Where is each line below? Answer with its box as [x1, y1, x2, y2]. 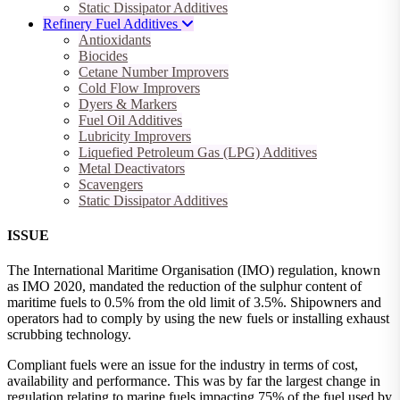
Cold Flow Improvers [79, 79, 200, 96]
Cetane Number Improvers [79, 63, 229, 79]
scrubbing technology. [7, 327, 131, 343]
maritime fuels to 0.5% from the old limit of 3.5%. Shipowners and [7, 295, 381, 311]
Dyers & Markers [79, 96, 177, 112]
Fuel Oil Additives [79, 112, 182, 128]
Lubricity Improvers [79, 128, 191, 144]
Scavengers [79, 176, 143, 192]
